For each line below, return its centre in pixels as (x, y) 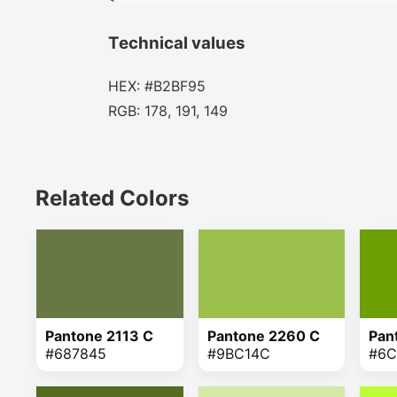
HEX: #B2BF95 (157, 86)
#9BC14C (238, 354)
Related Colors (112, 198)
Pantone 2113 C (99, 336)
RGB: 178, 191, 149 (168, 111)
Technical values (177, 43)
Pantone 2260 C (263, 336)
